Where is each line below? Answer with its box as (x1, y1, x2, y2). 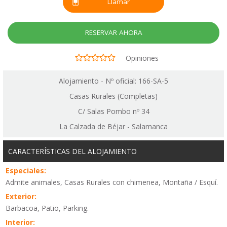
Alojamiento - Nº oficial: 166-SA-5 (59, 76, 168, 86)
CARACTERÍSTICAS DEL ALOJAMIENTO (8, 146, 137, 157)
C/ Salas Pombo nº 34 (78, 106, 149, 117)
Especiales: (6, 166, 46, 176)
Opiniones (125, 53, 159, 63)
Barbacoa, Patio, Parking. (6, 203, 89, 213)
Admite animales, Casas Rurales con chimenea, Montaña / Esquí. (6, 177, 218, 187)
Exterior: (6, 192, 36, 202)
